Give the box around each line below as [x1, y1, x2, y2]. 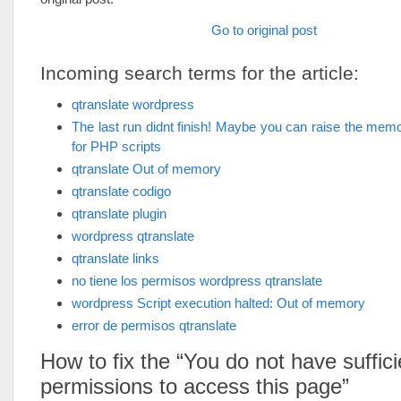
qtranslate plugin [72, 206, 166, 221]
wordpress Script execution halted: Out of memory [72, 295, 365, 311]
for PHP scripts [72, 139, 161, 154]
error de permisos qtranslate [72, 318, 236, 333]
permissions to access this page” [40, 374, 349, 398]
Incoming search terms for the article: [40, 63, 359, 83]
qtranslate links [72, 251, 159, 266]
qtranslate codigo [72, 183, 171, 199]
